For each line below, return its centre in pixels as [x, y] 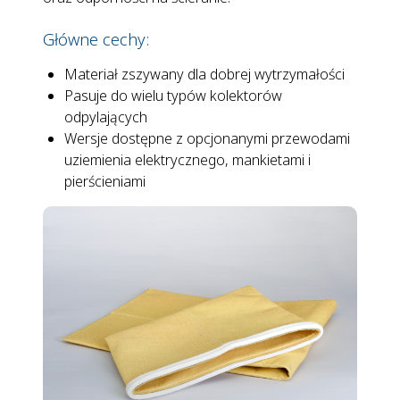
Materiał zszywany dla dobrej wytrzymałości [204, 74]
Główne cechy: [96, 39]
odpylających [106, 117]
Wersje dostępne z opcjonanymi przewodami [207, 138]
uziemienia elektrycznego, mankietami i [187, 160]
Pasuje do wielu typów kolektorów [173, 96]
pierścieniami [105, 181]
